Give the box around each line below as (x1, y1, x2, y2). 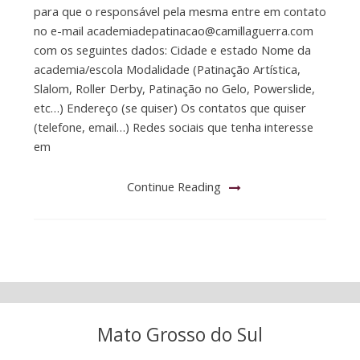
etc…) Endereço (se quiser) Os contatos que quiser (33, 99, 306, 116)
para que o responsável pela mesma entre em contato (33, 2, 326, 19)
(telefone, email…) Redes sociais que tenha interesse (33, 118, 313, 135)
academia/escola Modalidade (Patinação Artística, (33, 60, 301, 77)
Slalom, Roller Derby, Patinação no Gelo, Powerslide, (33, 80, 315, 96)
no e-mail (33, 22, 87, 39)
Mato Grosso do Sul (97, 322, 263, 348)
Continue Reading (127, 178, 221, 194)
